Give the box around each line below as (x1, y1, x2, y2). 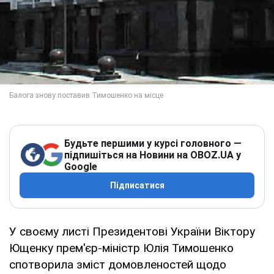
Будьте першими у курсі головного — (64, 137, 242, 149)
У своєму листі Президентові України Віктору (9, 224, 255, 239)
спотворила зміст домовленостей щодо (9, 257, 226, 272)
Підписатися (109, 180, 165, 190)
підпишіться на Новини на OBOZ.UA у (64, 149, 241, 161)
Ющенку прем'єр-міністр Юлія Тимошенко (9, 240, 234, 255)
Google (64, 160, 97, 172)
